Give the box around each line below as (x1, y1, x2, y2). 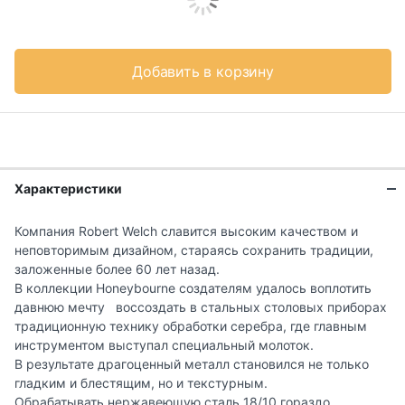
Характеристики (14, 181, 122, 197)
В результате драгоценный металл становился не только (14, 356, 369, 372)
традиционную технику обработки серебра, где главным (14, 318, 367, 334)
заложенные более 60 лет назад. (14, 261, 220, 278)
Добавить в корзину (132, 62, 274, 81)
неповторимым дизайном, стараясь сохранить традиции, (14, 242, 373, 259)
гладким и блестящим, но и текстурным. (14, 375, 268, 391)
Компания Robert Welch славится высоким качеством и (14, 223, 358, 240)
